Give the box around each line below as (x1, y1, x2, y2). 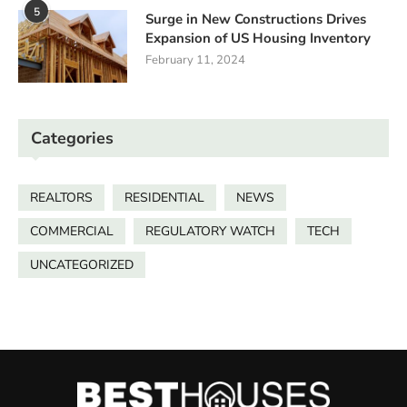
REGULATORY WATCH (145, 223, 275, 241)
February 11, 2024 (145, 52, 245, 69)
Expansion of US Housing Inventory (145, 29, 371, 48)
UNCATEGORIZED (30, 256, 134, 274)
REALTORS (30, 189, 93, 207)
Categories (31, 127, 114, 150)
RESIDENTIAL (124, 189, 204, 207)
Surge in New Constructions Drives (145, 10, 366, 29)
